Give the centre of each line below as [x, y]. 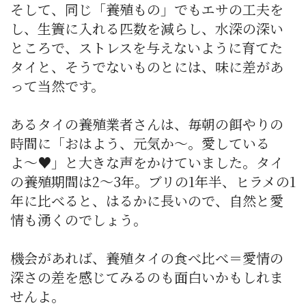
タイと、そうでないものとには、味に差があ [147, 67]
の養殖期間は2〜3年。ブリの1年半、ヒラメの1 [153, 182]
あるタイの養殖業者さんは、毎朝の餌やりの [147, 124]
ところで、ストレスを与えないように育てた [147, 48]
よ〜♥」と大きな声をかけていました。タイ [147, 163]
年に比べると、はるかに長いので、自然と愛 [147, 201]
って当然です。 [57, 86]
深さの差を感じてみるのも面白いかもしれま [147, 277]
